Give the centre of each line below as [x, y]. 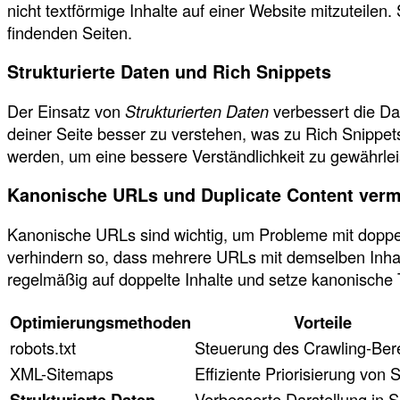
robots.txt [43, 347]
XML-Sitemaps [62, 373]
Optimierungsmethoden [100, 321]
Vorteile [323, 321]
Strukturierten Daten [197, 110]
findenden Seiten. [70, 32]
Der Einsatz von [66, 110]
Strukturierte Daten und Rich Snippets [169, 71]
